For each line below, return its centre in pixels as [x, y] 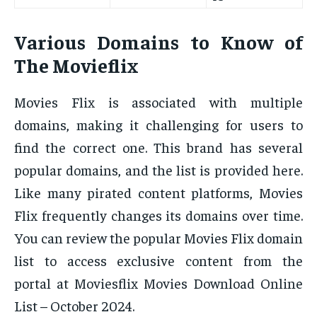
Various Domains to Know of [158, 42]
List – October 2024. [74, 306]
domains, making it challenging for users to [158, 125]
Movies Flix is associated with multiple [158, 102]
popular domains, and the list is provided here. [158, 170]
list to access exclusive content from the [158, 260]
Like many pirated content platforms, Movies [158, 192]
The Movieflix [76, 65]
